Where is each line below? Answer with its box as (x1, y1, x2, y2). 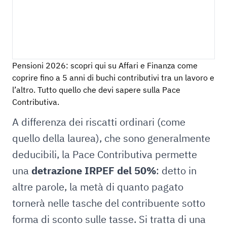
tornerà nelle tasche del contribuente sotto (12, 196, 205, 210)
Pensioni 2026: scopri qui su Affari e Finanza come (12, 60, 198, 71)
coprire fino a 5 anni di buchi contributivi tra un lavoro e (12, 72, 214, 83)
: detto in (156, 164, 197, 178)
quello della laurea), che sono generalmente (12, 131, 210, 145)
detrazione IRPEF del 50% (31, 164, 156, 178)
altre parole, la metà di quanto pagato (12, 180, 183, 194)
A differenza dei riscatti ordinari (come (12, 115, 185, 129)
